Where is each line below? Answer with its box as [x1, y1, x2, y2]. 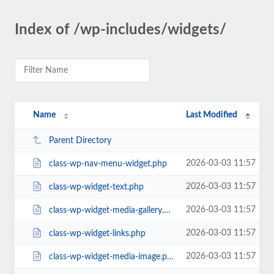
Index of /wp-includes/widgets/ [15, 23, 226, 37]
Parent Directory [48, 136, 111, 145]
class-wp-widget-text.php [48, 182, 144, 191]
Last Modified [186, 111, 238, 119]
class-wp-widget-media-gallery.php [48, 206, 164, 215]
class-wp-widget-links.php [48, 229, 146, 238]
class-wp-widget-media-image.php [48, 252, 167, 261]
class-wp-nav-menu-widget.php [48, 159, 167, 168]
